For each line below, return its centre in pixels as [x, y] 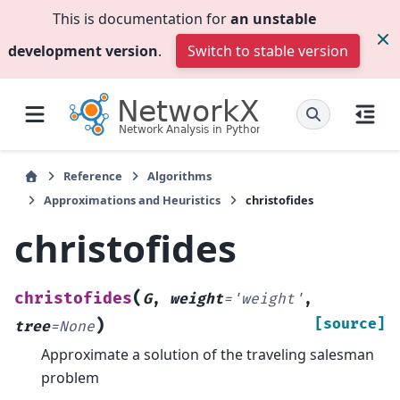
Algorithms [179, 176]
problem [70, 377]
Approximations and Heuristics [132, 200]
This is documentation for [141, 19]
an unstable [273, 19]
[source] [350, 324]
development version [83, 51]
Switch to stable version [268, 51]
